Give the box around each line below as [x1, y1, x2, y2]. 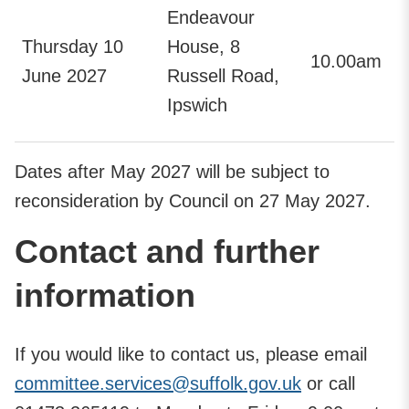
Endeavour [167, 6, 255, 27]
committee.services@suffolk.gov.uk [15, 372, 301, 393]
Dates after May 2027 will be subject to [15, 161, 330, 182]
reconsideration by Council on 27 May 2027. [15, 190, 371, 211]
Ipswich [167, 94, 233, 115]
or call [301, 372, 355, 393]
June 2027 [22, 65, 107, 86]
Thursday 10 [22, 36, 123, 57]
